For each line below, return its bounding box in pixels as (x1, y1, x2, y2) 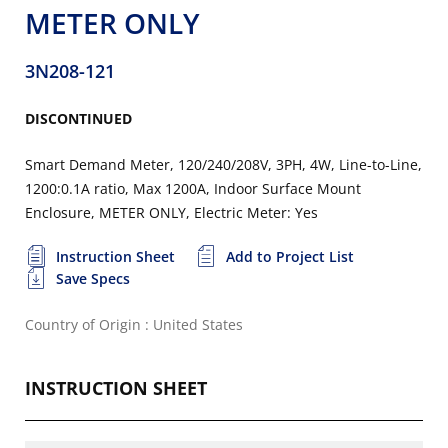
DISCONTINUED (25, 109, 132, 128)
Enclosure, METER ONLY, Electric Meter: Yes (25, 203, 318, 222)
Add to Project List (226, 247, 354, 266)
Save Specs (56, 269, 130, 288)
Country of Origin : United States (25, 315, 243, 334)
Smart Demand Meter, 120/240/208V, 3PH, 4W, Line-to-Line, (25, 155, 422, 174)
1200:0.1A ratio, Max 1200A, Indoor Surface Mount (25, 179, 361, 198)
